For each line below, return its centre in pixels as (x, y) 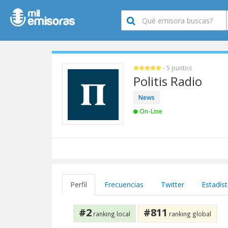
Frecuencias (124, 184)
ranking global (189, 214)
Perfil (79, 184)
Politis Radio (168, 81)
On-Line (150, 111)
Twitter (173, 184)
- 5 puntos (177, 68)
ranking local (111, 214)
